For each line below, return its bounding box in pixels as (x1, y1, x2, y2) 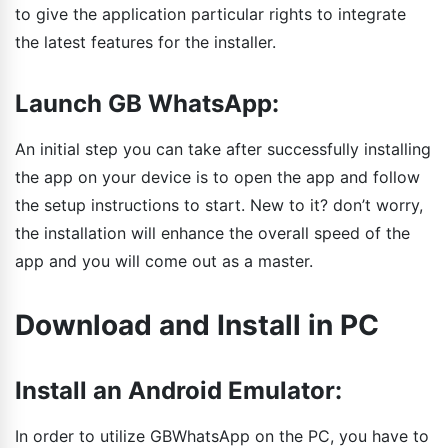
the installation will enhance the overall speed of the (15, 222, 410, 243)
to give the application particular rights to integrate (15, 3, 406, 24)
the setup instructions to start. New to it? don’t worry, (15, 194, 423, 215)
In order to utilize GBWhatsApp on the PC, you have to (15, 425, 429, 446)
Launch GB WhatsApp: (15, 88, 279, 118)
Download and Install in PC (15, 307, 379, 342)
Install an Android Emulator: (15, 375, 342, 405)
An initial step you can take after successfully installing (15, 138, 431, 159)
